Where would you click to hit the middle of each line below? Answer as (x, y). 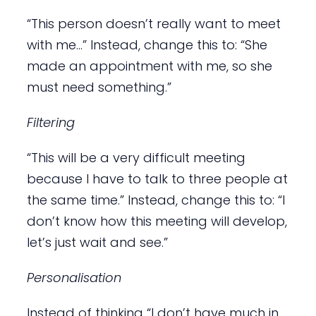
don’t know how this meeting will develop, (157, 221)
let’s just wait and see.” (97, 243)
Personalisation (74, 278)
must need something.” (99, 87)
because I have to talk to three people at (157, 179)
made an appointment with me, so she (149, 66)
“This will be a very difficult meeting (136, 158)
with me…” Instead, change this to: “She (147, 45)
